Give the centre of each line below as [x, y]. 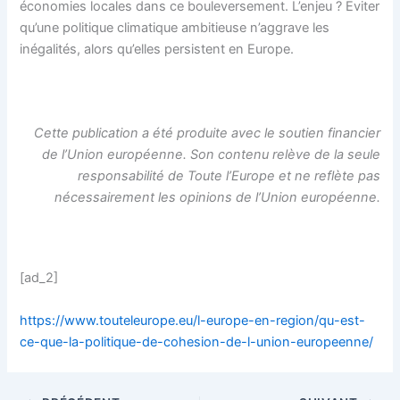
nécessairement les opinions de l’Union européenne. [217, 198]
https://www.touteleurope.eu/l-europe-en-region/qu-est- [193, 320]
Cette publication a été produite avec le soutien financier [207, 133]
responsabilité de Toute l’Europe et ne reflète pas [229, 176]
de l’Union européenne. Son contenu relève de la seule [211, 155]
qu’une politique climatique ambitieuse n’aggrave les [175, 27]
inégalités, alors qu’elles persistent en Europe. [157, 49]
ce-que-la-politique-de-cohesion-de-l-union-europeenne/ [197, 342]
